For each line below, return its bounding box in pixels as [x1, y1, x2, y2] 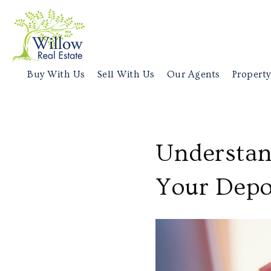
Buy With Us [27, 69, 85, 80]
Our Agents [166, 69, 220, 80]
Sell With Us [97, 69, 155, 80]
